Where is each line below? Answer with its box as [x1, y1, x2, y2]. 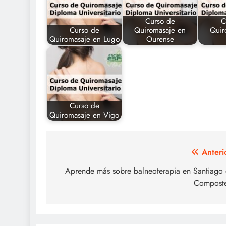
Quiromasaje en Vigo [49, 109, 119, 121]
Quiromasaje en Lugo [49, 34, 120, 45]
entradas [56, 182, 105, 200]
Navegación [56, 145, 124, 163]
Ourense [146, 34, 174, 45]
